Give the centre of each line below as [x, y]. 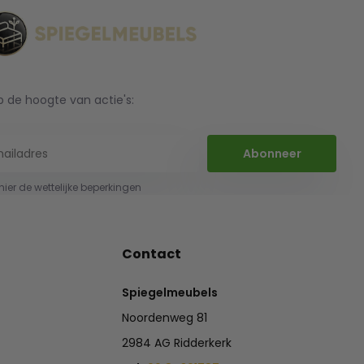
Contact [152, 254]
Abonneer [272, 153]
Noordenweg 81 [165, 318]
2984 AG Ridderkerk [177, 343]
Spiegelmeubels [170, 293]
